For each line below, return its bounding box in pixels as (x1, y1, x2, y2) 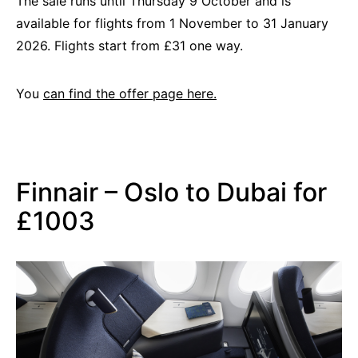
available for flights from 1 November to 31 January (16, 15, 328, 32)
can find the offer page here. (43, 86, 217, 102)
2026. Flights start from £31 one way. (16, 38, 243, 54)
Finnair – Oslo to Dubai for (16, 177, 327, 209)
